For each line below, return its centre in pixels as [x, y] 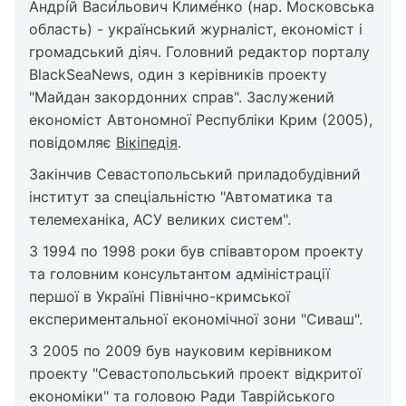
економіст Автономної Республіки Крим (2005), [201, 120]
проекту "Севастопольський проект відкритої [195, 373]
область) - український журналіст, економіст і [196, 29]
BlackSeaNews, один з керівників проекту [178, 74]
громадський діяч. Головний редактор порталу [199, 52]
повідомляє [72, 142]
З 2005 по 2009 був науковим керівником [180, 351]
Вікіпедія [147, 142]
